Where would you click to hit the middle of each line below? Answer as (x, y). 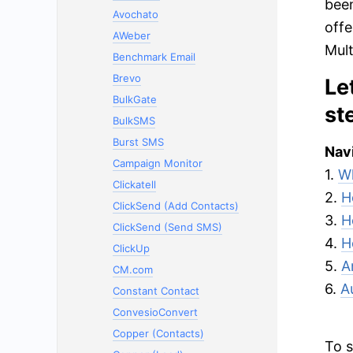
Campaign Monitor (158, 163)
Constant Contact (156, 291)
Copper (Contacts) (158, 333)
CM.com (133, 269)
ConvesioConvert (155, 312)
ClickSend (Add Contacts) (176, 206)
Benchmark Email (154, 57)
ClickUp (131, 248)
